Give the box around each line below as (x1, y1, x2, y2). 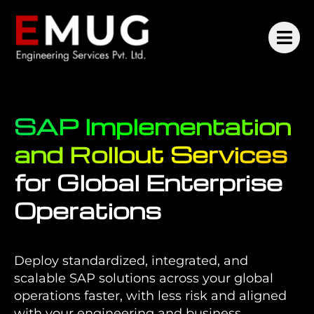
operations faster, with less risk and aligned (14, 288, 287, 303)
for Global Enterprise (14, 167, 282, 197)
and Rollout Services (14, 139, 287, 169)
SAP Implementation (14, 111, 291, 141)
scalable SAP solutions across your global (14, 271, 273, 286)
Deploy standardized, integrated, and (14, 253, 248, 268)
